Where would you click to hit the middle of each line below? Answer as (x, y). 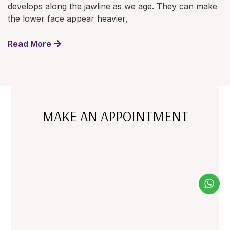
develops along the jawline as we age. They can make (112, 6)
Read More (30, 44)
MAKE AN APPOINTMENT (115, 116)
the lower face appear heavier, (68, 19)
